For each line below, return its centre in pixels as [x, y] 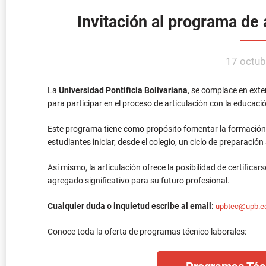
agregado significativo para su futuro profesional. [139, 99]
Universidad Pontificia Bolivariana [123, 9]
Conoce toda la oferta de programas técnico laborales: [147, 151]
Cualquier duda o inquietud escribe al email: [132, 125]
